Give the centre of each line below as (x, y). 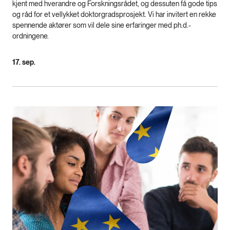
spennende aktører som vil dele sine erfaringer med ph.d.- (102, 25)
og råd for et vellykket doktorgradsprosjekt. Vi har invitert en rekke (114, 14)
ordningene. (31, 36)
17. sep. (24, 62)
